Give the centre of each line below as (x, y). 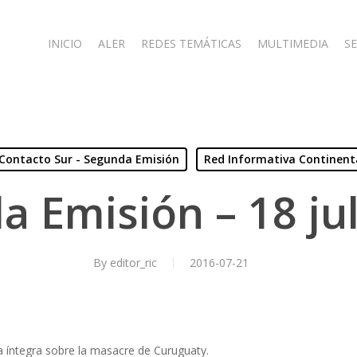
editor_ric (133, 263)
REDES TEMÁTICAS (191, 43)
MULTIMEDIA (293, 43)
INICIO (65, 43)
